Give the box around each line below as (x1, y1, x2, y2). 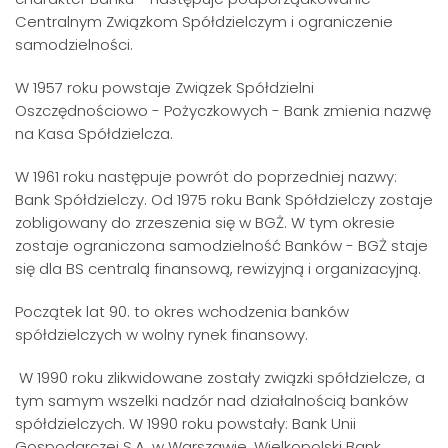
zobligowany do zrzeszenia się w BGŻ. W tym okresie (15, 212, 395, 233)
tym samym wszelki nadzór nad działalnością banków (15, 390, 408, 411)
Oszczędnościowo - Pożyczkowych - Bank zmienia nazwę (15, 100, 431, 121)
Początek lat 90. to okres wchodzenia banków (15, 301, 349, 322)
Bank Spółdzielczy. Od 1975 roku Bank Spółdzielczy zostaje (15, 189, 433, 210)
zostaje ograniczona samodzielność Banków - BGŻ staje (15, 235, 428, 256)
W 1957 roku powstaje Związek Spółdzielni (15, 77, 314, 98)
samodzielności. (15, 34, 133, 55)
